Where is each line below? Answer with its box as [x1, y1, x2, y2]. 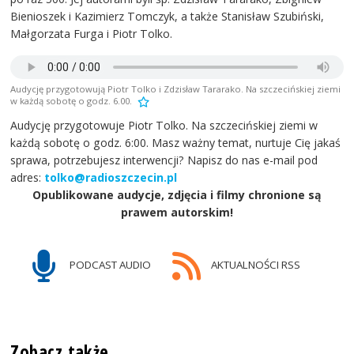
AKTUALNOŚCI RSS [208, 258, 300, 272]
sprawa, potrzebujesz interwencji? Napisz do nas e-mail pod [10, 153, 318, 168]
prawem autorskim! [121, 205, 233, 220]
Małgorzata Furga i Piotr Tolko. [10, 26, 173, 42]
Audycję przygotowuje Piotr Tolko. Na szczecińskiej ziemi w [10, 118, 318, 134]
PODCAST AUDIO [67, 258, 152, 272]
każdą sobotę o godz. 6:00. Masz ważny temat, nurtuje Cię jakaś [10, 135, 341, 151]
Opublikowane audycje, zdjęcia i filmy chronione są [32, 187, 322, 203]
